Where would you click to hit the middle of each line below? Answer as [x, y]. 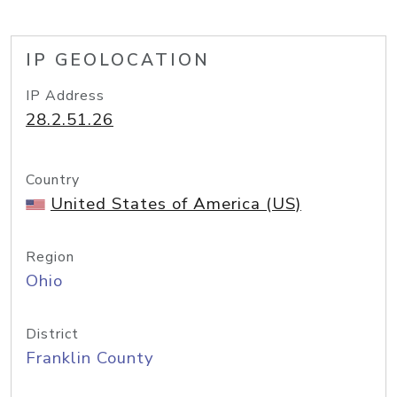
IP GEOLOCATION [118, 60]
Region [50, 257]
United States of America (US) [176, 204]
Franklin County [90, 358]
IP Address [65, 96]
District [52, 334]
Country [53, 180]
